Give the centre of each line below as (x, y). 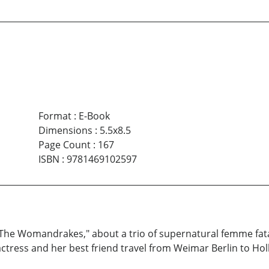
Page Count (64, 144)
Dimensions (65, 130)
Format (55, 116)
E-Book (94, 116)
